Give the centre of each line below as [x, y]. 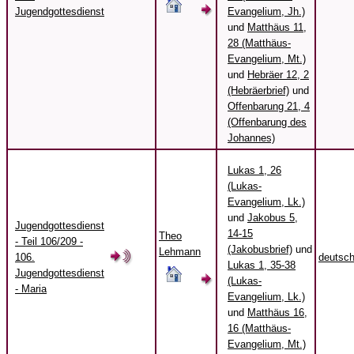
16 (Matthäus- [259, 329]
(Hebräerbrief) [258, 91]
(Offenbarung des [267, 122]
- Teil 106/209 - [49, 242]
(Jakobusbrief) [260, 250]
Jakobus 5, [273, 218]
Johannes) [251, 138]
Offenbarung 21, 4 [269, 107]
